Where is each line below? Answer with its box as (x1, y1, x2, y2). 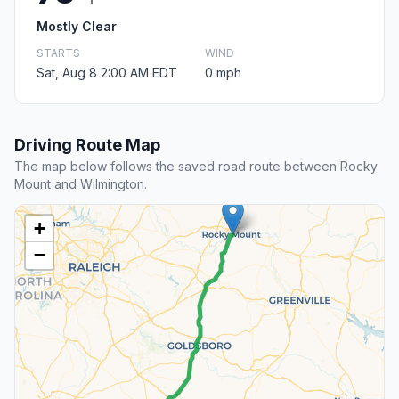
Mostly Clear (37, 19, 117, 35)
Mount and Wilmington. (14, 176, 147, 192)
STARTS (37, 46, 80, 61)
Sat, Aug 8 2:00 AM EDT (37, 65, 177, 81)
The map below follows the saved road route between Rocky (14, 159, 378, 175)
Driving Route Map (14, 135, 160, 155)
